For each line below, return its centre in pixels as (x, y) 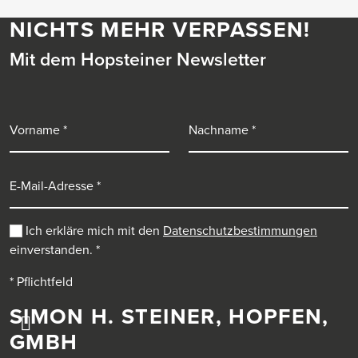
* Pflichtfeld (41, 282)
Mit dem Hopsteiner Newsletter (138, 60)
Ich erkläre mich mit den (94, 231)
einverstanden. (53, 250)
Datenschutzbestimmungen (240, 231)
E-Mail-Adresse (51, 174)
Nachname (218, 118)
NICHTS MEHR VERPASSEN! (160, 30)
